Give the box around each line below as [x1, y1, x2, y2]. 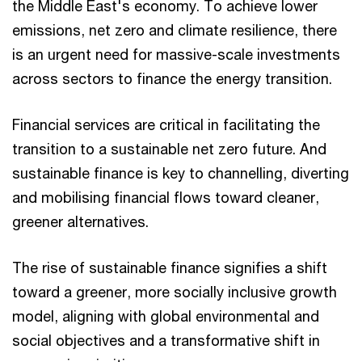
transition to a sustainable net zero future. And [12, 140, 326, 158]
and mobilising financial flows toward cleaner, [12, 188, 319, 206]
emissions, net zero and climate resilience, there [12, 21, 337, 39]
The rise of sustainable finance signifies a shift [12, 259, 327, 276]
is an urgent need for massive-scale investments [12, 45, 340, 63]
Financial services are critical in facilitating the [12, 116, 320, 133]
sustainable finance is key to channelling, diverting [12, 164, 349, 182]
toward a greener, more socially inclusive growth [12, 283, 337, 301]
